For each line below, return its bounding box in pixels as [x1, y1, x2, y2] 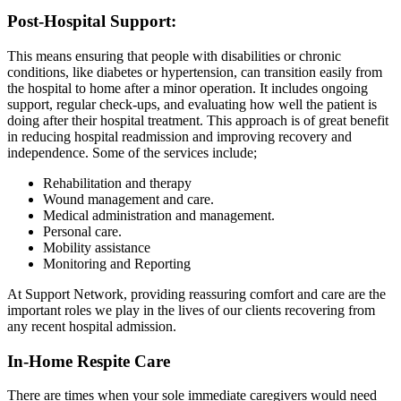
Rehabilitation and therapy [43, 175, 192, 191]
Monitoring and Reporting [43, 255, 191, 271]
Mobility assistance [43, 239, 150, 255]
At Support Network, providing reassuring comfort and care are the [7, 286, 386, 302]
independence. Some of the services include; [7, 144, 257, 160]
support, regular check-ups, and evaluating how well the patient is [7, 96, 377, 112]
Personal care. [43, 223, 122, 239]
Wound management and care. [43, 191, 214, 207]
